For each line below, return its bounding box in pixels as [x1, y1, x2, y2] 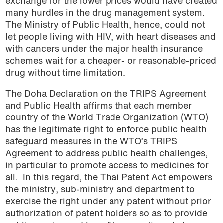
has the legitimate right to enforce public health [5, 125, 207, 134]
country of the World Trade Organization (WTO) [5, 113, 208, 122]
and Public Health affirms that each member [5, 102, 192, 111]
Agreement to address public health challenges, [5, 149, 208, 158]
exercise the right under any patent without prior [5, 197, 211, 206]
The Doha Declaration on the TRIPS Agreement [5, 90, 206, 99]
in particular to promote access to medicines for [5, 161, 209, 170]
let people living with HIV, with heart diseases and [5, 33, 216, 42]
